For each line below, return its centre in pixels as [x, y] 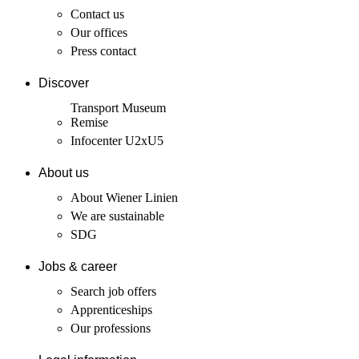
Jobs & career [78, 267]
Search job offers [113, 291]
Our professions [111, 328]
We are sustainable [117, 216]
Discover [64, 83]
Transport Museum [118, 107]
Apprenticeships [111, 309]
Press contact [103, 50]
